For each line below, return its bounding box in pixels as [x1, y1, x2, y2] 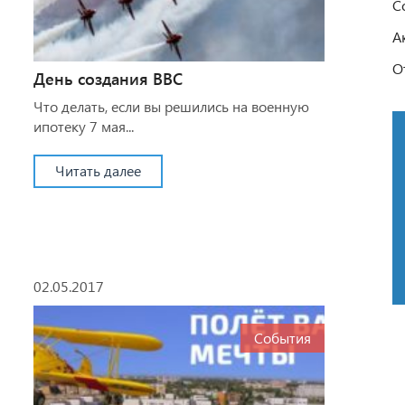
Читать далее [54, 160, 141, 180]
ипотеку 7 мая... [33, 116, 134, 136]
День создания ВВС [33, 67, 183, 89]
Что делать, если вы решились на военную [33, 96, 309, 116]
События [254, 327, 311, 347]
